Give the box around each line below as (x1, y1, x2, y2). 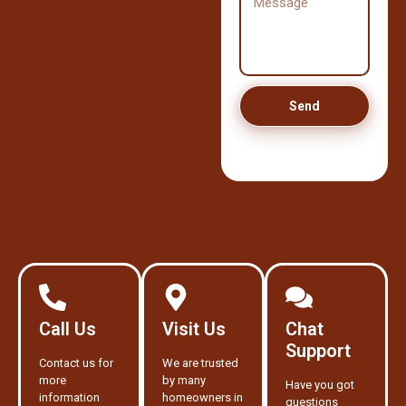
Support (285, 340, 351, 362)
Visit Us (162, 318, 226, 341)
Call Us (39, 318, 96, 341)
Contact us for (39, 356, 113, 371)
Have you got (285, 378, 354, 392)
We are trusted (162, 356, 238, 371)
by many (162, 373, 206, 388)
